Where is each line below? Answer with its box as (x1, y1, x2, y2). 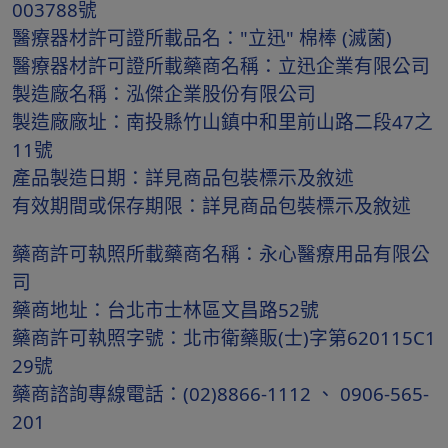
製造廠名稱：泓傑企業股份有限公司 (12, 81, 316, 106)
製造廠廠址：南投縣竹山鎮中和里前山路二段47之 (12, 109, 433, 134)
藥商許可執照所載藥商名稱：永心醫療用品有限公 (12, 241, 430, 266)
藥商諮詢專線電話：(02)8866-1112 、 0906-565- (12, 381, 429, 406)
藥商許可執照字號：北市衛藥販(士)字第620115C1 (12, 325, 436, 350)
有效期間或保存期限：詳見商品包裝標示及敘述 (12, 193, 411, 218)
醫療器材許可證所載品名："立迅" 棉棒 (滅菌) (12, 25, 392, 50)
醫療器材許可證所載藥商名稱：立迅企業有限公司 (12, 53, 430, 78)
